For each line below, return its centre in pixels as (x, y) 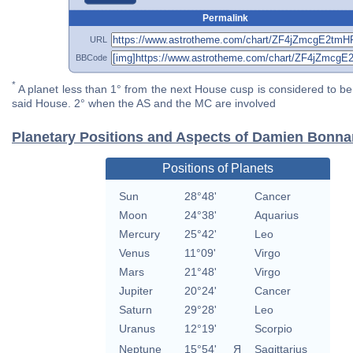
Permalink (225, 18)
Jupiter (136, 291)
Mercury (139, 234)
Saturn (135, 310)
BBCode (91, 57)
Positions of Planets (217, 169)
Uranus (137, 329)
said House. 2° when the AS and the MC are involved (144, 104)
